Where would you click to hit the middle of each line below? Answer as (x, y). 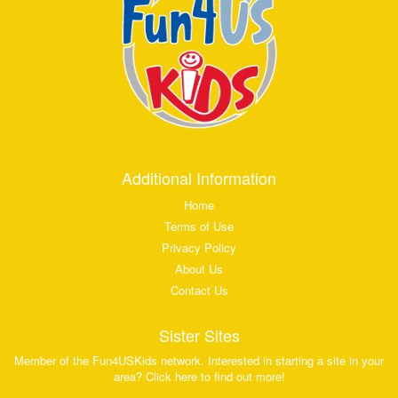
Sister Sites (199, 335)
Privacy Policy (199, 248)
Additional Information (199, 178)
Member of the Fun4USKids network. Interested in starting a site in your (199, 361)
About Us (199, 269)
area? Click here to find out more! (199, 377)
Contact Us (199, 291)
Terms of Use (199, 227)
